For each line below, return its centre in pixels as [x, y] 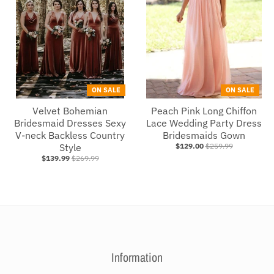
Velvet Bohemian [70, 110]
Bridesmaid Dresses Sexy [70, 123]
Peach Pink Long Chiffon [204, 110]
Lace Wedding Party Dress [204, 123]
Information [137, 257]
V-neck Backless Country [70, 135]
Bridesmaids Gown [204, 135]
